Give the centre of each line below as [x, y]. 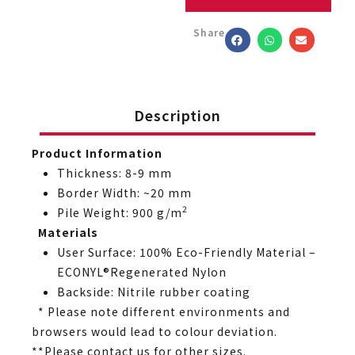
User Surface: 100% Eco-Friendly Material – [187, 252]
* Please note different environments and [161, 311]
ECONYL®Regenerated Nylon [142, 271]
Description [177, 115]
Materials [68, 232]
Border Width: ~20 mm [124, 192]
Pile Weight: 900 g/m [120, 212]
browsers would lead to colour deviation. [155, 331]
